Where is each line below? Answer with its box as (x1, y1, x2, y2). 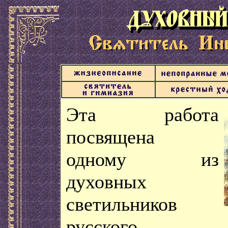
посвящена (66, 126, 155, 148)
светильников (66, 193, 177, 215)
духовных (66, 171, 147, 192)
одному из (66, 149, 219, 170)
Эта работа (66, 104, 219, 125)
